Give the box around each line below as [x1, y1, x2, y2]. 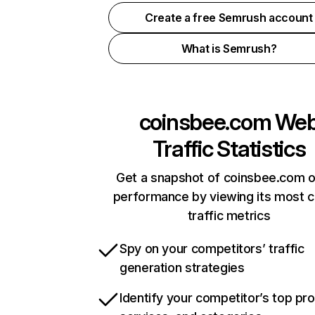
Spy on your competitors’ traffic [120, 241, 304, 256]
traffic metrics [187, 208, 271, 223]
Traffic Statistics [152, 135, 306, 162]
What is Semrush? [181, 41, 277, 56]
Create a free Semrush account [145, 11, 313, 25]
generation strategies [120, 260, 245, 275]
